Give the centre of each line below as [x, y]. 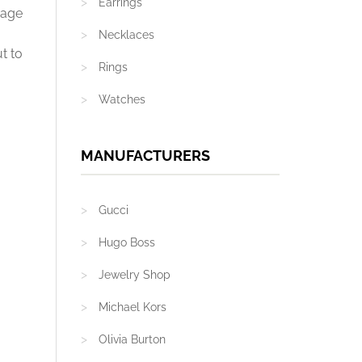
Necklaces [126, 35]
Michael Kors [132, 307]
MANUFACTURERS [145, 156]
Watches [122, 99]
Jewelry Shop [134, 275]
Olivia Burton [132, 339]
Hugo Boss [126, 242]
